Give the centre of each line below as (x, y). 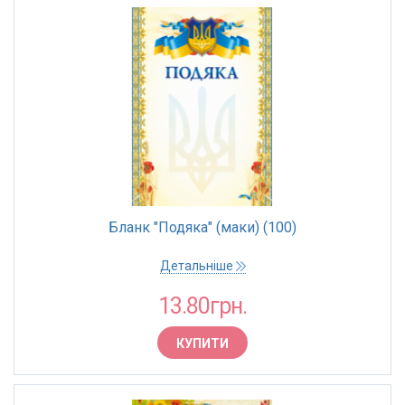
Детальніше (198, 266)
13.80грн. (202, 306)
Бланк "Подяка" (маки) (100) (202, 227)
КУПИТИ (202, 344)
